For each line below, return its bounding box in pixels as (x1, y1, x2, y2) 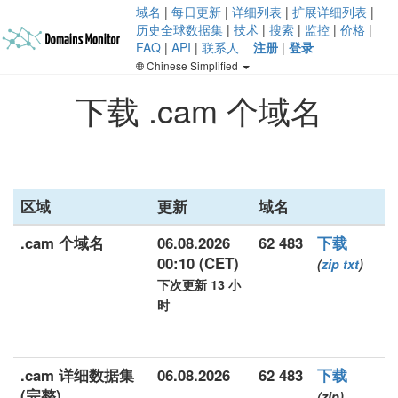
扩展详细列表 (292, 3, 367, 20)
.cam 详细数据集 (20, 364, 134, 386)
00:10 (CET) (157, 252, 239, 274)
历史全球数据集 (136, 20, 223, 38)
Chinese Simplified (144, 58, 241, 73)
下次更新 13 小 (157, 275, 241, 293)
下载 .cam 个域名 (76, 87, 322, 132)
